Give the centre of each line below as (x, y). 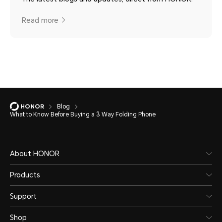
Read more (40, 20)
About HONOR (35, 153)
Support (23, 196)
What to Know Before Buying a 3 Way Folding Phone (83, 114)
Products (25, 175)
